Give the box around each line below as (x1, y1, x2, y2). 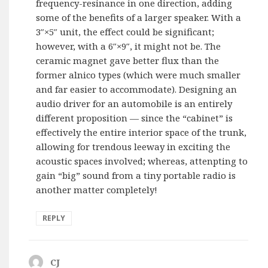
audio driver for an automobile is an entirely (36, 97, 233, 109)
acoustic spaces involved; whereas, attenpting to (36, 154, 248, 167)
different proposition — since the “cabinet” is (36, 111, 233, 124)
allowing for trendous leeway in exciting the (36, 140, 231, 153)
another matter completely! (36, 183, 158, 196)
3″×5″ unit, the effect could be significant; (36, 25, 215, 38)
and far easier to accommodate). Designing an (36, 83, 237, 95)
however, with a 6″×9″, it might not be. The (36, 39, 221, 52)
